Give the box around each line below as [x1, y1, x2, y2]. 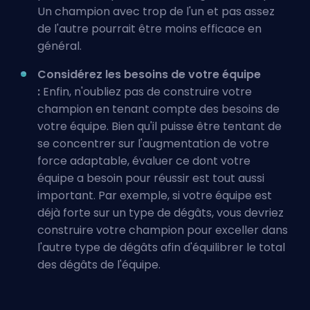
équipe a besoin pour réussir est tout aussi [37, 170, 264, 186]
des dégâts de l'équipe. [37, 257, 161, 273]
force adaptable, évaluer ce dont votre [37, 153, 250, 169]
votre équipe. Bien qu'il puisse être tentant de [37, 118, 282, 134]
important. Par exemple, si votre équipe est [37, 188, 272, 203]
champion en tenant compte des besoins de [37, 101, 280, 117]
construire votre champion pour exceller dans [37, 222, 288, 238]
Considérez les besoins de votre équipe [37, 66, 261, 82]
